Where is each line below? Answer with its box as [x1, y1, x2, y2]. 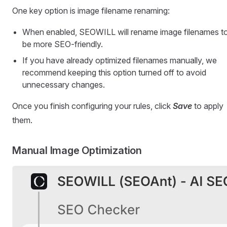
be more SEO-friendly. [22, 39, 103, 49]
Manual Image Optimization [12, 144, 142, 157]
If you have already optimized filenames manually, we [22, 55, 217, 65]
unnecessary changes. [22, 79, 105, 90]
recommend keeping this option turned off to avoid [22, 67, 206, 78]
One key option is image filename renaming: [12, 5, 170, 16]
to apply [192, 100, 223, 111]
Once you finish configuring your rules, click [12, 100, 173, 111]
